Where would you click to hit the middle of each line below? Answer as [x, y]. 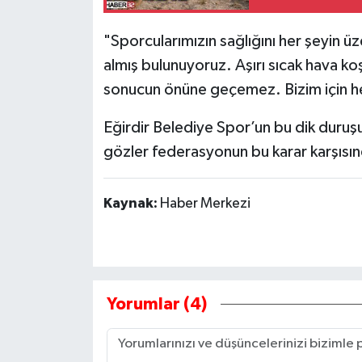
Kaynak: [131, 203]
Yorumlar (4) [156, 304]
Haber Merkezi [205, 203]
